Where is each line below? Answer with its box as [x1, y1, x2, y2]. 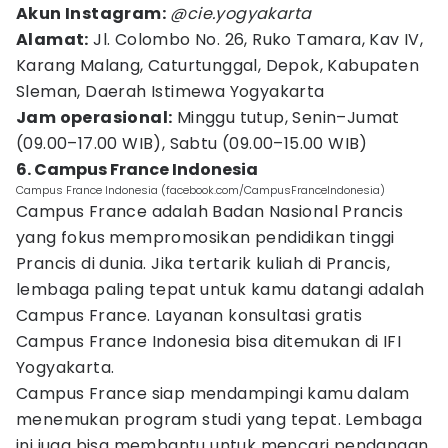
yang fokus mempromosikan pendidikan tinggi [16, 226, 395, 249]
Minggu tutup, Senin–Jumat [172, 106, 400, 129]
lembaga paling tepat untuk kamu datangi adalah [16, 278, 425, 301]
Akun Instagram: [16, 2, 166, 25]
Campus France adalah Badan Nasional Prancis [16, 200, 404, 223]
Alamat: [16, 28, 89, 51]
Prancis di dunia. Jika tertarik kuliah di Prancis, [16, 252, 390, 275]
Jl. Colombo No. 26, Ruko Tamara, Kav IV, [88, 28, 424, 51]
